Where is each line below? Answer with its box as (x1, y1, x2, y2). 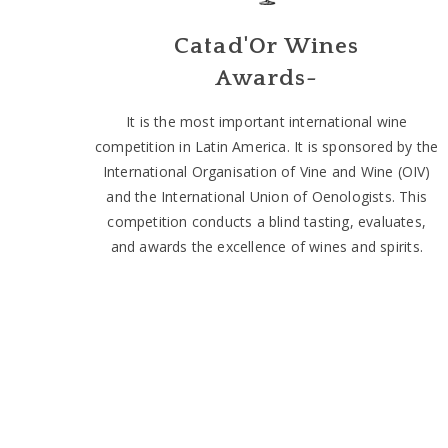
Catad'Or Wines (173, 32, 360, 59)
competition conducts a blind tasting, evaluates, (107, 211, 427, 231)
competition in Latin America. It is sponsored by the (95, 136, 439, 156)
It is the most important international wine (125, 111, 408, 131)
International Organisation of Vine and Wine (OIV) (102, 161, 431, 181)
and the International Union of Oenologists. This (106, 186, 428, 206)
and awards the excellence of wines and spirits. (110, 236, 423, 256)
